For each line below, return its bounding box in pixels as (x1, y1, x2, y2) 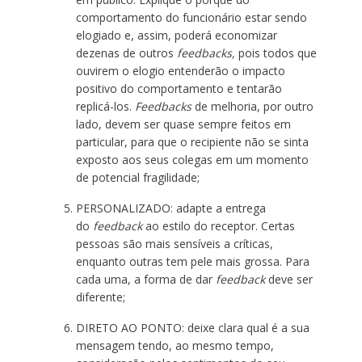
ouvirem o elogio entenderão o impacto (75, 63, 285, 78)
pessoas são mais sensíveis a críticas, (75, 236, 273, 251)
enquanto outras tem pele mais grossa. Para (75, 254, 309, 269)
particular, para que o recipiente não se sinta (75, 134, 309, 149)
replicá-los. (75, 99, 135, 114)
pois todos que (234, 45, 317, 61)
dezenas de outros (75, 45, 177, 61)
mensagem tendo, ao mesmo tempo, (75, 338, 274, 353)
